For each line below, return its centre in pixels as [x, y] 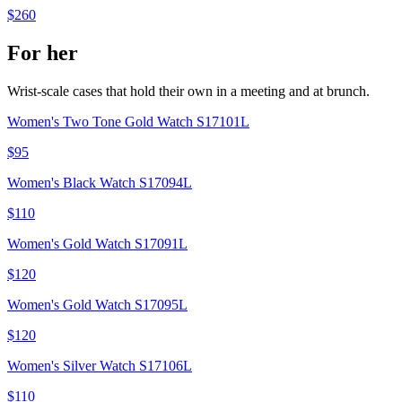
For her [43, 52]
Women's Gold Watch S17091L [97, 243]
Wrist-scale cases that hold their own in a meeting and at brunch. [188, 91]
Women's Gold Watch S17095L [97, 304]
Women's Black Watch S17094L [100, 182]
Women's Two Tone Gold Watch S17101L [128, 121]
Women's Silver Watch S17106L [100, 365]
